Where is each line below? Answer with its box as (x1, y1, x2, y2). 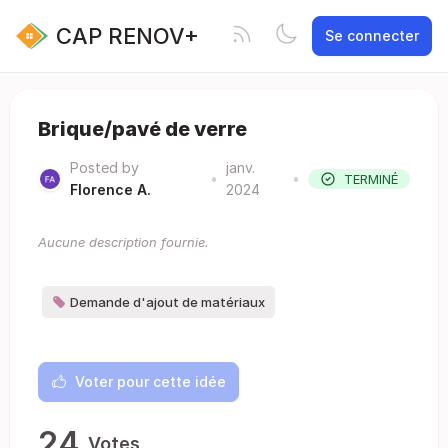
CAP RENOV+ (56, 22, 199, 49)
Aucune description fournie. (38, 234, 209, 250)
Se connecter (325, 27, 419, 44)
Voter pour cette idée (75, 373, 226, 390)
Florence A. (70, 181, 151, 198)
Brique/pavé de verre (38, 117, 247, 141)
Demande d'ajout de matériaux (70, 294, 265, 310)
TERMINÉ (344, 171, 398, 187)
